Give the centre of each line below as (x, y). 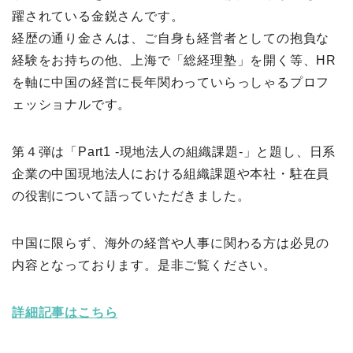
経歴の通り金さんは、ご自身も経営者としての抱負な (171, 39)
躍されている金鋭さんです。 (98, 17)
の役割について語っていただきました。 (131, 196)
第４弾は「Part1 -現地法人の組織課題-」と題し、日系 (174, 152)
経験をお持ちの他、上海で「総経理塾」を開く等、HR (174, 61)
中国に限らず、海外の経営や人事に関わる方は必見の (171, 243)
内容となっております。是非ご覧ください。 (144, 266)
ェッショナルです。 (72, 105)
